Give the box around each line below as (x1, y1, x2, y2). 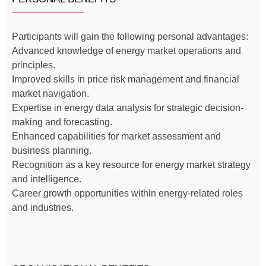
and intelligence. (12, 173, 81, 184)
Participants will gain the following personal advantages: (12, 31, 248, 42)
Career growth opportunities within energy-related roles (12, 188, 243, 198)
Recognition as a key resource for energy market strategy (12, 159, 251, 170)
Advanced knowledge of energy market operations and (12, 45, 241, 56)
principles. (12, 59, 55, 70)
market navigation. (12, 88, 89, 99)
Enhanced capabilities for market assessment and (12, 131, 221, 141)
